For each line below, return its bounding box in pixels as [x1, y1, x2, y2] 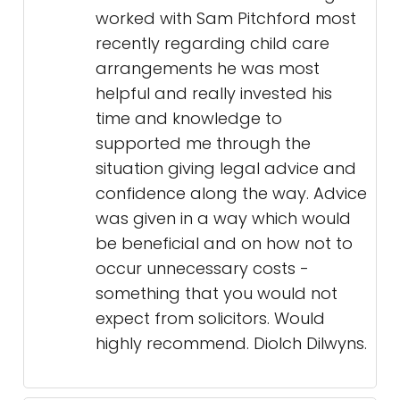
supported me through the [96, 132, 311, 154]
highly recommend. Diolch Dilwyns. [96, 332, 367, 354]
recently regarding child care [96, 32, 329, 54]
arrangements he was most [96, 57, 320, 79]
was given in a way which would [96, 207, 351, 229]
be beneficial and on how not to [96, 232, 353, 254]
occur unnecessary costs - [96, 257, 309, 279]
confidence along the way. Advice [96, 182, 367, 204]
